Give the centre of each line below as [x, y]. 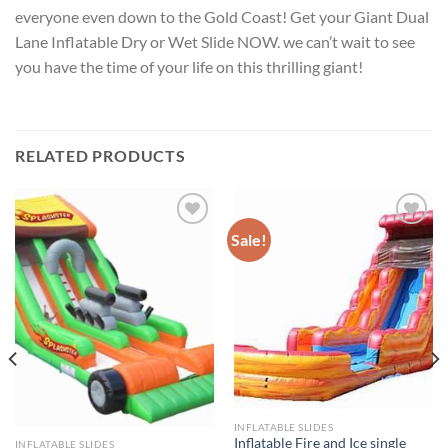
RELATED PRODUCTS [100, 156]
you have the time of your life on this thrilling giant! [189, 67]
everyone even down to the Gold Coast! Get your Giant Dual [222, 17]
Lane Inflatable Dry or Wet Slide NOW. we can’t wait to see [215, 42]
